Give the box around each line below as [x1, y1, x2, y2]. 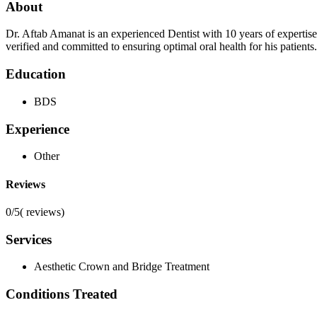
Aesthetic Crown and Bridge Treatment [34, 260, 209, 273]
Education [6, 67, 66, 82]
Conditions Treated [6, 287, 117, 301]
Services [6, 231, 52, 247]
